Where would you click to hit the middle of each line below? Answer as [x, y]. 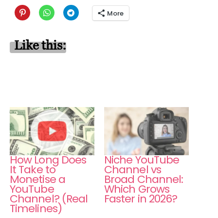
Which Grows [137, 189]
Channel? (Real [49, 199]
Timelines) [36, 209]
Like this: [40, 45]
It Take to [33, 170]
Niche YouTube [142, 160]
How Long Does [48, 160]
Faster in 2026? [141, 199]
